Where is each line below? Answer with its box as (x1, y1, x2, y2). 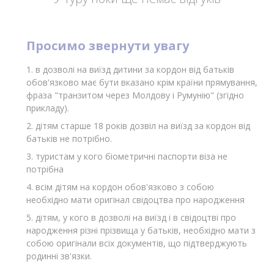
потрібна (26, 163, 64, 176)
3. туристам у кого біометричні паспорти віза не (26, 150, 228, 163)
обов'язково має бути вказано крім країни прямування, (26, 76, 257, 89)
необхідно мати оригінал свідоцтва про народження (26, 194, 245, 206)
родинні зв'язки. (26, 250, 92, 262)
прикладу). (26, 102, 69, 114)
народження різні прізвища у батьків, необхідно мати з (26, 224, 256, 237)
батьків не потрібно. (26, 133, 112, 145)
